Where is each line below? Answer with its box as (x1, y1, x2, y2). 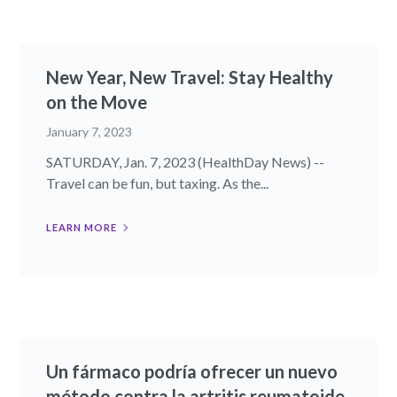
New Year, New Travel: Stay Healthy (46, 66, 334, 88)
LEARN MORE (46, 221, 118, 233)
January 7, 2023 (46, 123, 133, 139)
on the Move (46, 90, 148, 113)
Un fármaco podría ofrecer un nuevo (46, 360, 339, 382)
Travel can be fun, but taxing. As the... (46, 174, 269, 191)
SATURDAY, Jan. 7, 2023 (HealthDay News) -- (46, 152, 325, 170)
